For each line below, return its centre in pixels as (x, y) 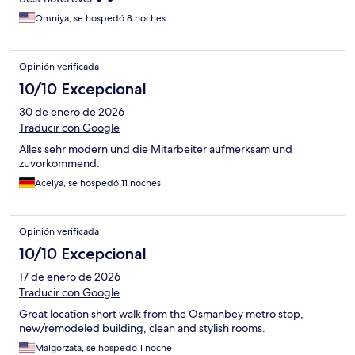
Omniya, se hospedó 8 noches (100, 18)
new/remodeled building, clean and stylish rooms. (142, 328)
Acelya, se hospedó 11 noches (98, 183)
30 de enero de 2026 (72, 111)
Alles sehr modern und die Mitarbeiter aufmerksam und (156, 149)
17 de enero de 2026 (70, 276)
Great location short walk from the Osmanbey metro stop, (161, 313)
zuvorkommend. (59, 163)
